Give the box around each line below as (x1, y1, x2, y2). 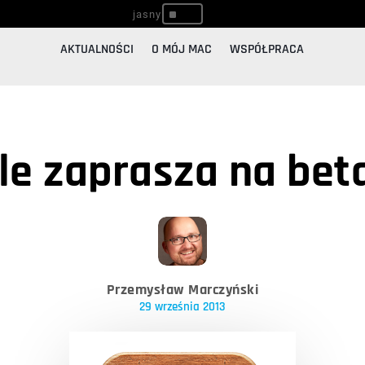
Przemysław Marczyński (106, 280, 259, 300)
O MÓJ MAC (152, 41, 213, 59)
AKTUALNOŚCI (60, 41, 134, 59)
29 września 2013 (139, 299, 226, 315)
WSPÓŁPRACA (230, 41, 305, 59)
